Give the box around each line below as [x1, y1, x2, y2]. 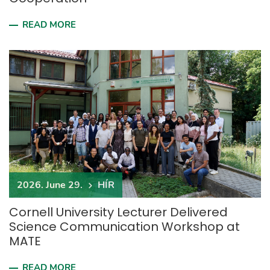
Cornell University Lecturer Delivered [9, 204, 228, 221]
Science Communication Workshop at [9, 218, 240, 235]
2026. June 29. [17, 178, 83, 192]
